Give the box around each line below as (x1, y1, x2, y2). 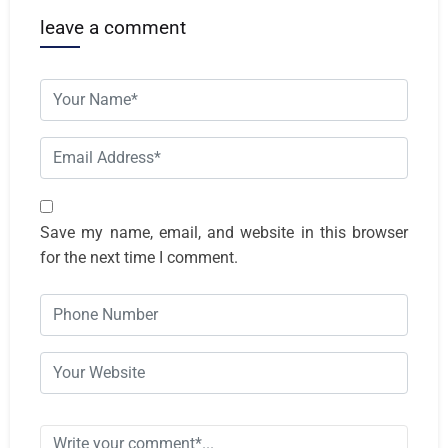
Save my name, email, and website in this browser (40, 222, 408, 242)
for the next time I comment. (40, 247, 238, 267)
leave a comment (40, 16, 186, 39)
